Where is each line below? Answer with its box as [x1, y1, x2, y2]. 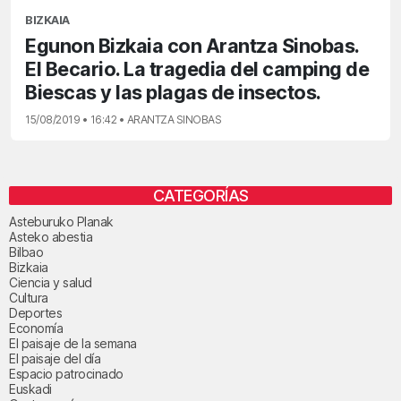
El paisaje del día [9, 350, 100, 366]
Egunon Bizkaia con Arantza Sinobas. [25, 33, 359, 57]
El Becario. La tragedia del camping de [25, 56, 369, 81]
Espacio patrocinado [9, 365, 124, 381]
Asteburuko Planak [9, 213, 114, 229]
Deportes [9, 304, 62, 320]
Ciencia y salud [9, 274, 92, 290]
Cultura [9, 289, 48, 305]
